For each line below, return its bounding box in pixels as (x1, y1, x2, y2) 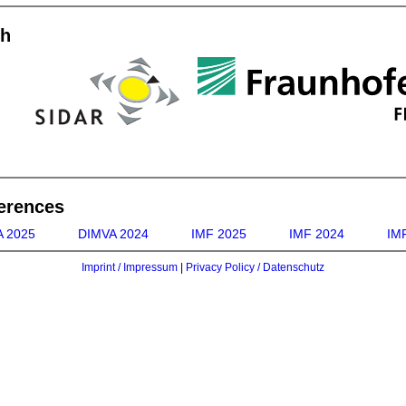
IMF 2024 (270, 227, 362, 241)
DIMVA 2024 (59, 227, 167, 241)
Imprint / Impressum (82, 261, 178, 274)
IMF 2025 (172, 227, 265, 241)
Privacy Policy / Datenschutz (186, 261, 324, 274)
